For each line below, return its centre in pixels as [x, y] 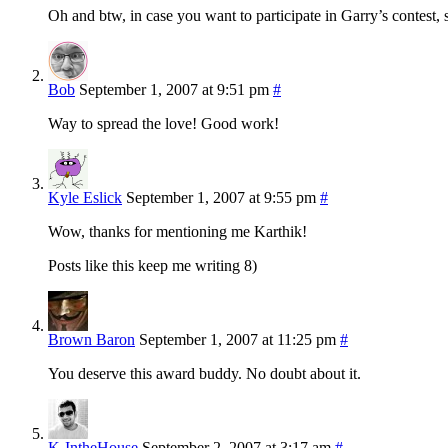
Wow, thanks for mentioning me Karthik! [177, 232]
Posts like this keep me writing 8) [152, 266]
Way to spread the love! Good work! [163, 124]
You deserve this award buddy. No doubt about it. [204, 374]
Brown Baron [91, 340]
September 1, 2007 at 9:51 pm [174, 90]
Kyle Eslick [85, 198]
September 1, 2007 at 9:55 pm [221, 198]
